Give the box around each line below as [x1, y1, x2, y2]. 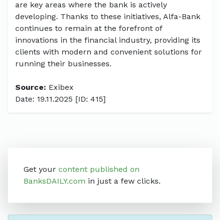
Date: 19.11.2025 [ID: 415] [15, 94, 106, 104]
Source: [15, 82, 46, 92]
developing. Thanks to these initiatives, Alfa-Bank [15, 12, 200, 22]
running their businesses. [15, 59, 111, 69]
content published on [58, 165, 139, 174]
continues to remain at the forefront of [15, 24, 162, 33]
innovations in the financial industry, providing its [15, 35, 200, 45]
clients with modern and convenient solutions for [15, 47, 202, 57]
